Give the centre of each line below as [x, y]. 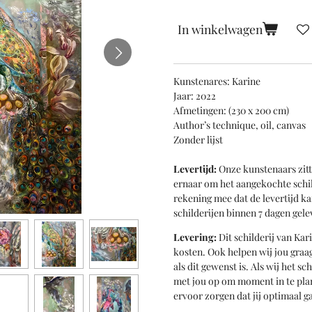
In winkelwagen [220, 29]
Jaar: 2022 [195, 95]
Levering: [195, 237]
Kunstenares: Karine [217, 81]
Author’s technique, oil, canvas [240, 125]
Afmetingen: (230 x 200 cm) [231, 110]
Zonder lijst [198, 139]
